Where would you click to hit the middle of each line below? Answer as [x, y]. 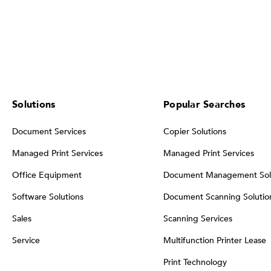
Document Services [49, 131]
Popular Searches [204, 104]
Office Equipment [47, 175]
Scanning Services [198, 218]
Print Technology [195, 262]
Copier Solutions [195, 131]
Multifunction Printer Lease [215, 240]
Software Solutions [48, 197]
